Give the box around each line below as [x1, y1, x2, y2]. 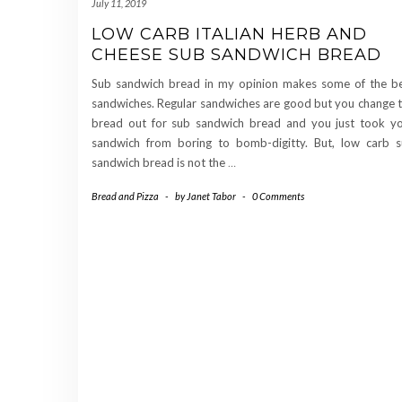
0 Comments [252, 190, 304, 203]
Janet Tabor [187, 190, 236, 203]
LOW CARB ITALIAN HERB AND [92, 24, 367, 45]
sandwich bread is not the [92, 155, 228, 170]
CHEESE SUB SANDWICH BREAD [92, 45, 381, 66]
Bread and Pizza [92, 190, 159, 203]
